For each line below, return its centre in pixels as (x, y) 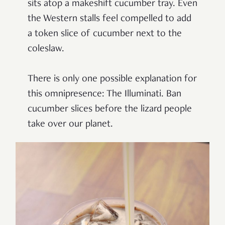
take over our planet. (70, 124)
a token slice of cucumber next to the (105, 34)
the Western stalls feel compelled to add (109, 19)
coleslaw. (46, 49)
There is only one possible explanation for (112, 79)
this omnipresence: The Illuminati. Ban (104, 94)
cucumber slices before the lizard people (110, 109)
